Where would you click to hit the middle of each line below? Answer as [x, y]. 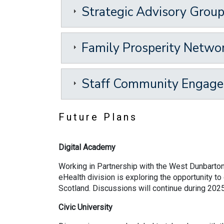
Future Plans [98, 117]
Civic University [85, 207]
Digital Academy [87, 147]
